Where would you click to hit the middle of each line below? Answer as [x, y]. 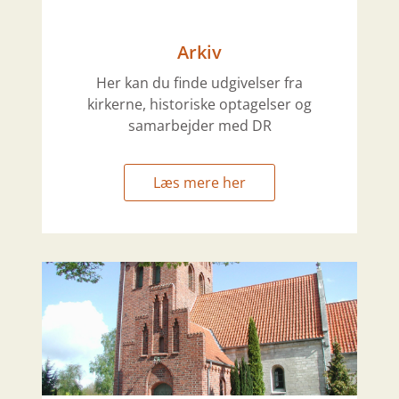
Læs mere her [199, 183]
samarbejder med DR [199, 126]
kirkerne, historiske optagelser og [199, 105]
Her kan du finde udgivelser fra [199, 83]
